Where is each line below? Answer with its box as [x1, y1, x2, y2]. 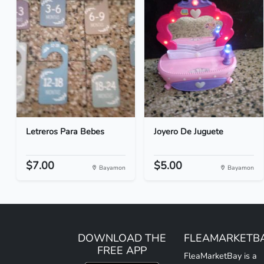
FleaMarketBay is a [184, 250, 257, 262]
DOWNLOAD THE [78, 231, 166, 245]
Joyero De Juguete [154, 126, 224, 137]
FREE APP [97, 243, 147, 258]
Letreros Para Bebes [26, 126, 104, 137]
